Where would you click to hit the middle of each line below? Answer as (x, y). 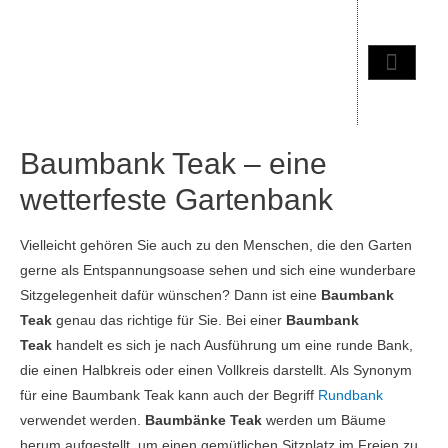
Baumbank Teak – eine (173, 163)
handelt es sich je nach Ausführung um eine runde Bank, (232, 345)
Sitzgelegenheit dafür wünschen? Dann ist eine (170, 295)
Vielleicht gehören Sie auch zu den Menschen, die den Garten (216, 245)
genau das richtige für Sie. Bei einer (169, 320)
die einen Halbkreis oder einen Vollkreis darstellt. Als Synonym (216, 370)
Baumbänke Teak (203, 420)
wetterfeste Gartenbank (176, 199)
